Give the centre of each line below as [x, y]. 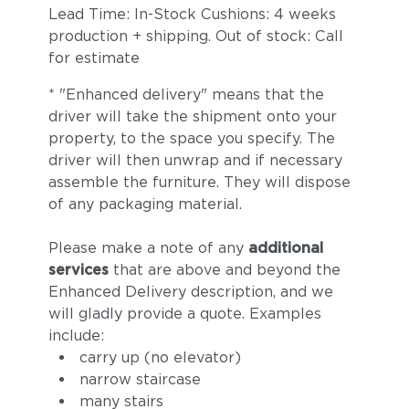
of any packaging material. [145, 204]
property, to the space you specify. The [191, 138]
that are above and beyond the [224, 270]
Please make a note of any [148, 248]
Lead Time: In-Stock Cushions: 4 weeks [192, 14]
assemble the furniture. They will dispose [199, 182]
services [78, 270]
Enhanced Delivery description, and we [190, 292]
